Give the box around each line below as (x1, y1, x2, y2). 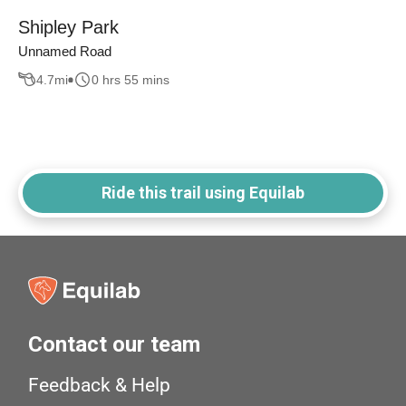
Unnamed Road (18, 43, 111, 60)
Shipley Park (18, 17, 119, 38)
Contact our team (28, 332, 201, 358)
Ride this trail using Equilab (101, 183, 304, 203)
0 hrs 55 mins (92, 72, 169, 87)
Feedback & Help (28, 374, 171, 397)
